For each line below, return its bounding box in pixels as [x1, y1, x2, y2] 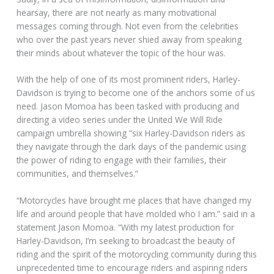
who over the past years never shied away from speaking [17, 33, 242, 45]
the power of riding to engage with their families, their [17, 154, 227, 166]
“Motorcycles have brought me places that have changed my [17, 194, 252, 207]
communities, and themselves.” [17, 168, 139, 180]
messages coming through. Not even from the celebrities [17, 20, 239, 32]
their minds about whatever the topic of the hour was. [17, 46, 226, 59]
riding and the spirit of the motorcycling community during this [17, 248, 257, 261]
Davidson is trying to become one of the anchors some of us [17, 87, 256, 99]
